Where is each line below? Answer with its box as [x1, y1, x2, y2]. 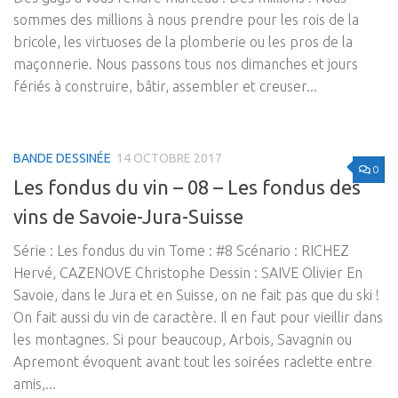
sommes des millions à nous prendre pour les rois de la [13, 11, 359, 28]
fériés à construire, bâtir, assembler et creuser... [13, 77, 317, 94]
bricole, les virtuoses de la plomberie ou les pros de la [13, 33, 353, 50]
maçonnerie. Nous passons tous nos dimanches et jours [13, 55, 358, 72]
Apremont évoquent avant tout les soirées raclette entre [13, 353, 372, 370]
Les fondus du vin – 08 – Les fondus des [13, 175, 361, 198]
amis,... [13, 375, 56, 392]
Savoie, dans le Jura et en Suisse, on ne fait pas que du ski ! [13, 286, 379, 303]
